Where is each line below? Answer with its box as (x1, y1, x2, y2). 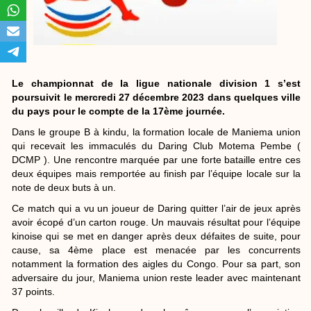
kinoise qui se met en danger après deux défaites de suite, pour (12, 230, 301, 242)
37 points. (12, 285, 56, 297)
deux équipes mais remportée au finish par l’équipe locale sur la (12, 167, 301, 179)
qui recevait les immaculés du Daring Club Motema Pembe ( (12, 140, 301, 151)
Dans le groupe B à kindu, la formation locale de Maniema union (12, 126, 301, 137)
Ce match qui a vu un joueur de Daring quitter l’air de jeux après (12, 202, 301, 214)
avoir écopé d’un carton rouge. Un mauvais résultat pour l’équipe (12, 216, 301, 228)
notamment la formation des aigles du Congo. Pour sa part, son (12, 258, 301, 269)
